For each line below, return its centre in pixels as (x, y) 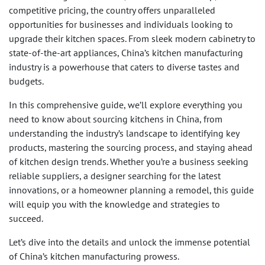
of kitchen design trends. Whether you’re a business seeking (129, 162)
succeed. (27, 219)
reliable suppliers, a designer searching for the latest (115, 176)
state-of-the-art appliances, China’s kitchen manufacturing (126, 53)
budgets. (26, 81)
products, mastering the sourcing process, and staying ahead (131, 148)
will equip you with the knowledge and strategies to (114, 204)
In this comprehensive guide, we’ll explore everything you (126, 105)
